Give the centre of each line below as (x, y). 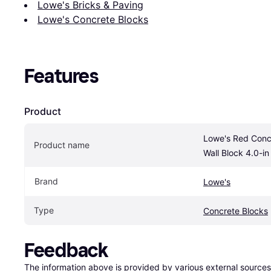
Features (61, 77)
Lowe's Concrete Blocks (93, 20)
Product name (62, 145)
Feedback (66, 251)
